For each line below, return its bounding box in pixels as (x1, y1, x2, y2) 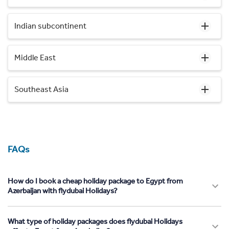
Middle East (14, 52, 56, 62)
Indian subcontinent (14, 20, 86, 31)
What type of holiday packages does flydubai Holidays (8, 216, 182, 226)
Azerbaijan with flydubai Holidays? (8, 186, 118, 195)
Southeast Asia (14, 84, 68, 94)
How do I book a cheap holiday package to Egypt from (8, 176, 183, 186)
